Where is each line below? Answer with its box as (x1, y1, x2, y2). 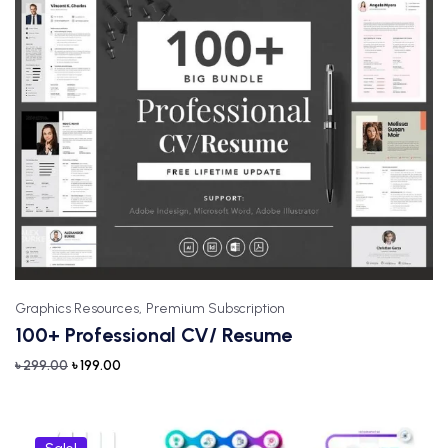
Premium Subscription (146, 300, 285, 317)
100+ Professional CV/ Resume (15, 323, 292, 347)
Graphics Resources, (15, 300, 142, 317)
